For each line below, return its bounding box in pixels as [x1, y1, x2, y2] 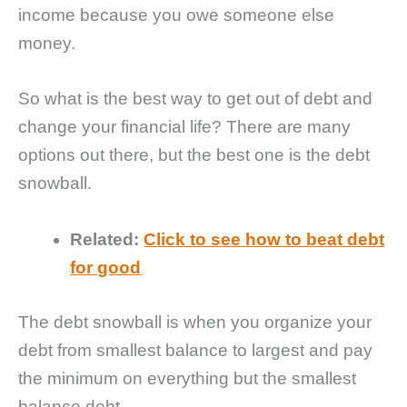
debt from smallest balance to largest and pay [18, 340, 372, 360]
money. [18, 33, 75, 53]
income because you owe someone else [18, 5, 334, 25]
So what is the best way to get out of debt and [18, 89, 372, 109]
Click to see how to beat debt [144, 229, 385, 249]
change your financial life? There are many [18, 117, 351, 137]
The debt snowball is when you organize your [18, 312, 372, 332]
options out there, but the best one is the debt [18, 145, 370, 165]
